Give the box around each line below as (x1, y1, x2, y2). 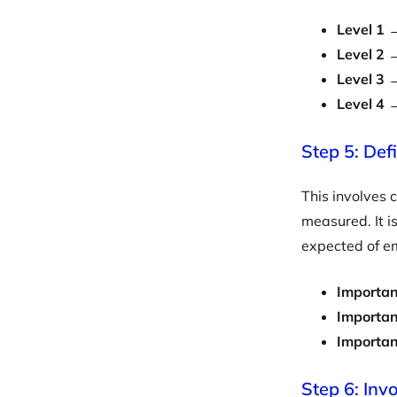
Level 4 (337, 95, 385, 113)
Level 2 (337, 45, 385, 63)
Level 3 (337, 70, 385, 88)
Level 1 (337, 20, 388, 38)
